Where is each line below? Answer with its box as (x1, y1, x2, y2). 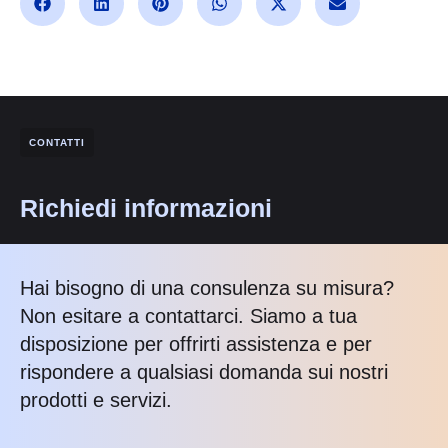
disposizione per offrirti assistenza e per (20, 332, 372, 355)
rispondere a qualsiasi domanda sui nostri (20, 360, 388, 383)
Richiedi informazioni (20, 193, 272, 222)
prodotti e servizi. (20, 388, 172, 411)
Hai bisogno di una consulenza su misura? (20, 276, 394, 299)
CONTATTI (29, 136, 85, 148)
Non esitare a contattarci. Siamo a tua (20, 304, 357, 327)
